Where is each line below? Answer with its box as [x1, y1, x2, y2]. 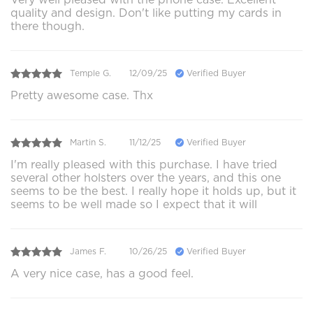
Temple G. [70, 68, 111, 79]
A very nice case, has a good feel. [10, 266, 194, 280]
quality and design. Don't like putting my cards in [10, 6, 282, 20]
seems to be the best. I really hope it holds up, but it [10, 184, 296, 198]
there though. [10, 19, 85, 33]
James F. [70, 246, 106, 257]
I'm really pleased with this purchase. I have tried [10, 157, 277, 171]
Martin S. [70, 137, 106, 148]
